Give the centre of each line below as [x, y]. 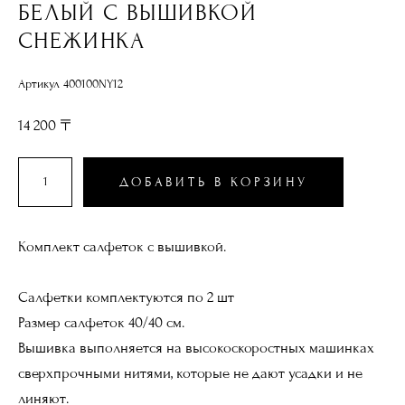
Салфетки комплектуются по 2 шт [126, 297]
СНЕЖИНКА [82, 40]
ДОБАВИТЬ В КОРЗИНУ [213, 182]
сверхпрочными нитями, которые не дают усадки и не [190, 373]
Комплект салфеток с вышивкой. [122, 246]
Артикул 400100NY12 [71, 84]
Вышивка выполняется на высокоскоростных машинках [196, 348]
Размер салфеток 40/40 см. [101, 322]
